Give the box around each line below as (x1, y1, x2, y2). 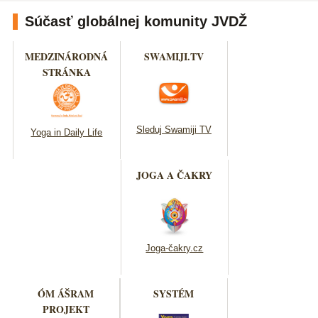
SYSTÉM (153, 285, 194, 301)
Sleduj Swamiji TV (136, 124, 212, 135)
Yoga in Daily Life (31, 126, 103, 138)
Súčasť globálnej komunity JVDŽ (24, 13, 247, 29)
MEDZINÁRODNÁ (25, 49, 109, 65)
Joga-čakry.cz (146, 242, 204, 253)
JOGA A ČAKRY (136, 167, 213, 182)
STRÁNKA (42, 65, 91, 80)
